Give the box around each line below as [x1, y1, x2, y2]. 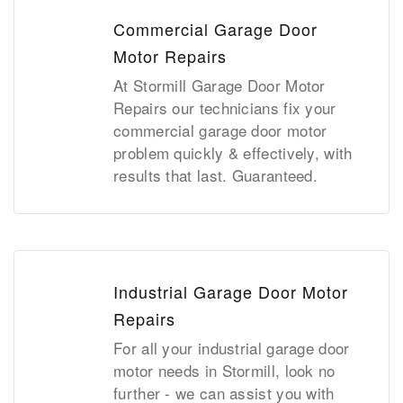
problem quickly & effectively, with [113, 141, 353, 165]
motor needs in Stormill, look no [113, 359, 336, 382]
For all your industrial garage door [113, 336, 350, 360]
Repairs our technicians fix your [113, 96, 336, 120]
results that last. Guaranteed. [113, 164, 318, 187]
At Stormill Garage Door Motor [113, 74, 326, 97]
